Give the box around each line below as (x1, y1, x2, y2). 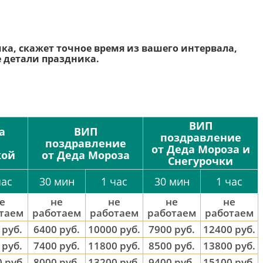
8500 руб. (149, 239, 195, 252)
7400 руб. (33, 239, 80, 252)
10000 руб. (88, 222, 140, 236)
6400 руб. (33, 222, 80, 236)
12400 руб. (203, 222, 255, 236)
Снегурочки (168, 154, 233, 168)
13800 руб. (203, 239, 255, 252)
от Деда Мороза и (151, 142, 250, 156)
